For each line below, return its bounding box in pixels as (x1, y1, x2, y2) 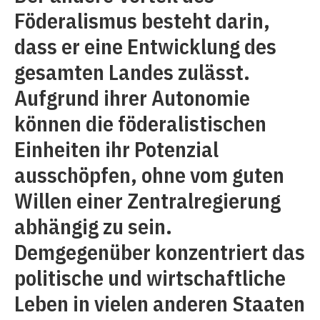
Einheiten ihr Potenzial (14, 135, 219, 163)
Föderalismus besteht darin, (14, 6, 270, 34)
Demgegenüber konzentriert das (14, 238, 305, 266)
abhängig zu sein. (14, 212, 172, 240)
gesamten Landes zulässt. (14, 58, 250, 86)
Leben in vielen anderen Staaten (14, 289, 305, 317)
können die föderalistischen (14, 109, 266, 137)
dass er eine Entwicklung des (14, 32, 276, 60)
